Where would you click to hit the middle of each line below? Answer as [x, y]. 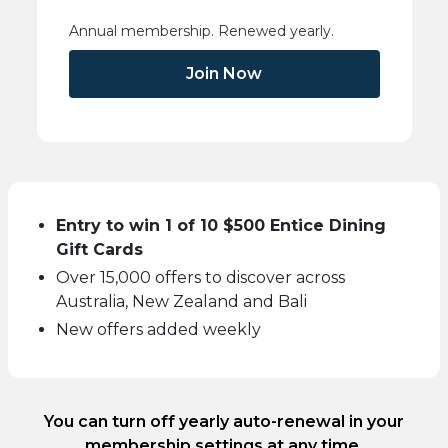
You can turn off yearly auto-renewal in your [224, 421]
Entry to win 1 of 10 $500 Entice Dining [221, 225]
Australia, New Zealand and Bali [181, 301]
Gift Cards [99, 249]
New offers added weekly [158, 329]
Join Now [224, 73]
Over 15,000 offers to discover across [200, 277]
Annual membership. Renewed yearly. [201, 30]
